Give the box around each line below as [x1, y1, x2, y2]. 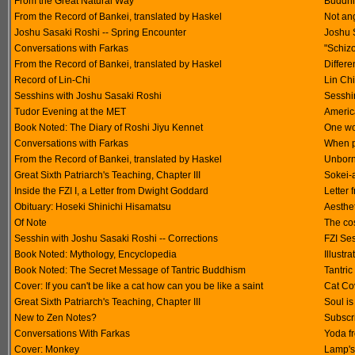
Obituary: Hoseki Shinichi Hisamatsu [14, 201, 171, 212]
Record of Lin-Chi [14, 74, 90, 86]
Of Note [14, 217, 47, 228]
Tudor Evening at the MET [14, 106, 126, 117]
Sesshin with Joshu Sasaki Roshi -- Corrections [14, 233, 218, 244]
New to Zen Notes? [14, 312, 97, 323]
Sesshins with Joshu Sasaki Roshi [14, 90, 162, 101]
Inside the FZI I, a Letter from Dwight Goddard [14, 185, 208, 197]
